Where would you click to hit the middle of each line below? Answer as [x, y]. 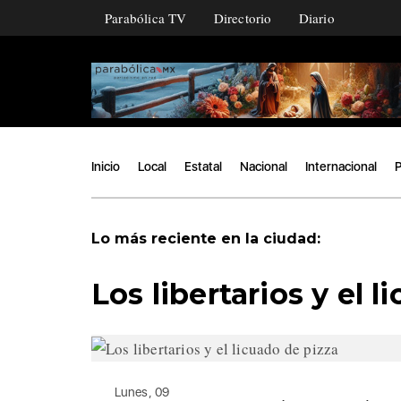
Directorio [243, 18]
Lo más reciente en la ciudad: [206, 238]
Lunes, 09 [142, 392]
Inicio [106, 166]
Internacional [341, 166]
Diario [316, 18]
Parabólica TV [146, 18]
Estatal [203, 166]
